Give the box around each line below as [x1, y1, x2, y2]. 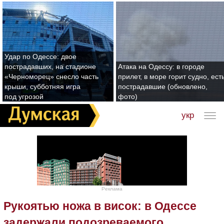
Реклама [101, 185, 122, 191]
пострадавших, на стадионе [4, 62, 96, 70]
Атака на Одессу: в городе [118, 62, 204, 70]
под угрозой [4, 92, 43, 100]
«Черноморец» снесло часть [4, 72, 98, 80]
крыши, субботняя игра [4, 82, 80, 90]
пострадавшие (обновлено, [118, 82, 207, 90]
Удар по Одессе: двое [4, 52, 76, 60]
